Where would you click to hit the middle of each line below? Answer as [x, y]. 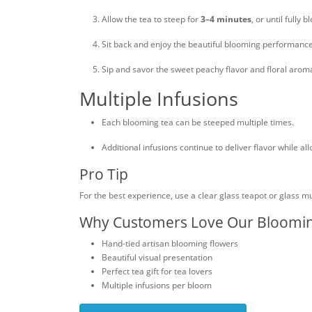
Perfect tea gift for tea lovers [157, 271]
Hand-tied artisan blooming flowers [170, 243]
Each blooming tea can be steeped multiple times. [198, 122]
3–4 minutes [226, 19]
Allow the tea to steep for [151, 19]
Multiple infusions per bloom [157, 285]
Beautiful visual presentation [157, 257]
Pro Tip [104, 174]
